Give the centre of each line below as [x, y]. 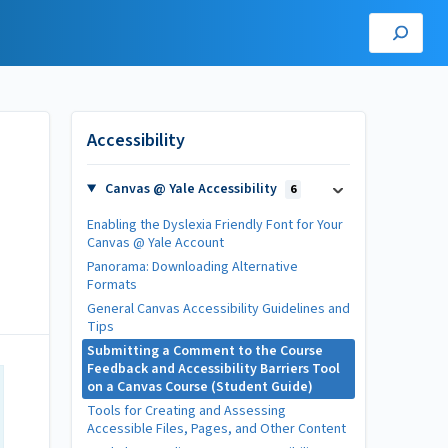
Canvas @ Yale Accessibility [190, 189]
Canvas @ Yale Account [155, 243]
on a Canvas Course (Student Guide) [200, 387]
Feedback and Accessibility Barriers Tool [213, 369]
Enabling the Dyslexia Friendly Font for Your [215, 225]
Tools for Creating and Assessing [186, 411]
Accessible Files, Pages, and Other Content [216, 429]
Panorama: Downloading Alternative [192, 267]
